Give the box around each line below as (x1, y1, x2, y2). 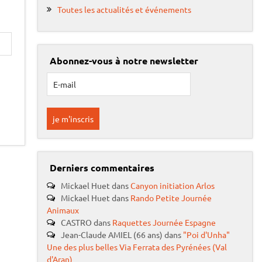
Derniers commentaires (49, 161, 154, 174)
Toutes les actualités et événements (57, 4, 191, 15)
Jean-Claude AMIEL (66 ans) (60, 229, 163, 240)
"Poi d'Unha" (182, 229, 230, 240)
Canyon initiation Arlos (130, 180, 215, 191)
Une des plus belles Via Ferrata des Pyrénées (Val (46, 241, 227, 252)
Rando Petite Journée (130, 192, 212, 203)
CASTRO (60, 216, 92, 227)
